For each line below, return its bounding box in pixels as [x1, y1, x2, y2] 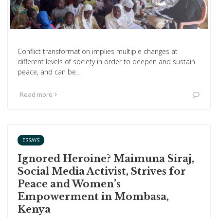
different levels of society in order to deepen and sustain [18, 57, 195, 66]
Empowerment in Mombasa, [18, 191, 169, 202]
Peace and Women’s [18, 178, 121, 190]
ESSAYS [22, 137, 39, 144]
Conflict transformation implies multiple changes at [18, 47, 178, 56]
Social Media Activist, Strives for [18, 165, 186, 177]
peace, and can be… [18, 67, 81, 76]
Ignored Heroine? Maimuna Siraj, [18, 153, 194, 164]
